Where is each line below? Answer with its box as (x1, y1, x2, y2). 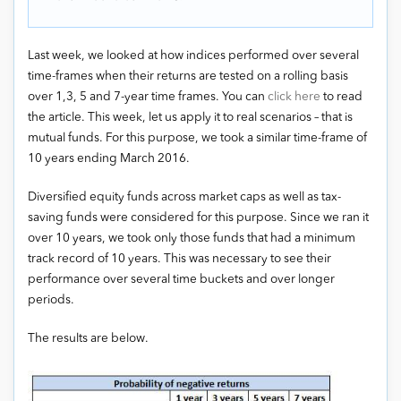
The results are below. (28, 333, 149, 345)
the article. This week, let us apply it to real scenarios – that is (28, 112, 353, 124)
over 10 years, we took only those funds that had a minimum (28, 233, 355, 244)
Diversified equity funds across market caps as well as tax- (28, 192, 341, 203)
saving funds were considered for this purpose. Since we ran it (28, 212, 369, 224)
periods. (28, 294, 74, 306)
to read (320, 91, 363, 103)
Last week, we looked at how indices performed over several (28, 50, 359, 62)
